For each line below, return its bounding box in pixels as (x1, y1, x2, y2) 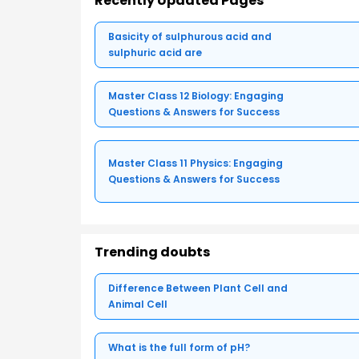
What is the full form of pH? (108, 341, 250, 355)
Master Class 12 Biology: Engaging (108, 89, 284, 103)
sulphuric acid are (108, 46, 202, 60)
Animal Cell (108, 297, 167, 312)
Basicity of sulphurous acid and (108, 30, 272, 44)
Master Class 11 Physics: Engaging (108, 156, 283, 171)
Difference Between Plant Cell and (108, 281, 288, 296)
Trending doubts (95, 243, 210, 262)
